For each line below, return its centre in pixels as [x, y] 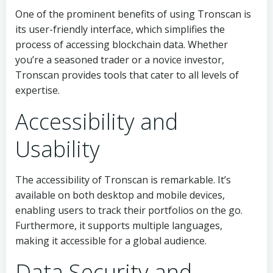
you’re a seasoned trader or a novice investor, [120, 60]
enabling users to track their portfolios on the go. [129, 210]
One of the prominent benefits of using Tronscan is [133, 14]
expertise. [37, 90]
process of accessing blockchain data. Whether [122, 44]
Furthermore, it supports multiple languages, [119, 225]
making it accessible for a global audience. [111, 241]
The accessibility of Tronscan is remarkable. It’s [123, 180]
